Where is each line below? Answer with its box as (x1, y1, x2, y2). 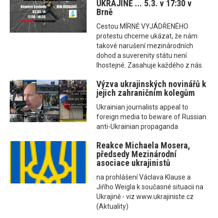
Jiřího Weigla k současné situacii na (96, 183, 204, 191)
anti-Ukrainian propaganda (96, 123, 179, 131)
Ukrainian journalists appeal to (96, 103, 189, 111)
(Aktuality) (96, 202, 129, 211)
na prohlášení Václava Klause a (96, 173, 191, 182)
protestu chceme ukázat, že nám (96, 32, 198, 40)
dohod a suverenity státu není (96, 52, 187, 60)
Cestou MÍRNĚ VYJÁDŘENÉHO (96, 22, 189, 31)
